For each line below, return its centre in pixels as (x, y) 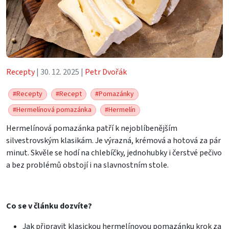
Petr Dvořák (106, 72)
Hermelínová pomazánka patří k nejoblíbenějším (92, 128)
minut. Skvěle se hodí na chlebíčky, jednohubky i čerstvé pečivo (114, 153)
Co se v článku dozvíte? (49, 206)
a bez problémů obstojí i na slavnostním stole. (87, 165)
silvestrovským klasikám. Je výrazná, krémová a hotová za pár (113, 140)
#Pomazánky (114, 94)
